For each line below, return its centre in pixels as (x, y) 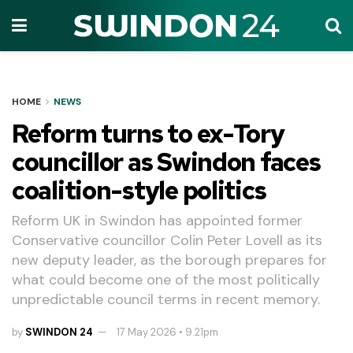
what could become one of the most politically (166, 279)
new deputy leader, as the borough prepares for (169, 260)
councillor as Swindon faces (166, 162)
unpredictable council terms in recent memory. (166, 299)
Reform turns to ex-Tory (148, 134)
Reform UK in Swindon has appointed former (157, 220)
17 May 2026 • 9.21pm (168, 332)
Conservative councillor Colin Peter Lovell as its (167, 240)
